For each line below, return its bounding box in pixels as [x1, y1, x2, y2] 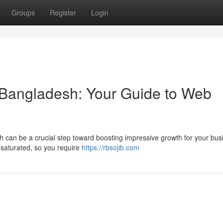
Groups [11, 7, 35, 17]
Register [50, 7, 76, 17]
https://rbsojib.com [82, 142, 139, 152]
